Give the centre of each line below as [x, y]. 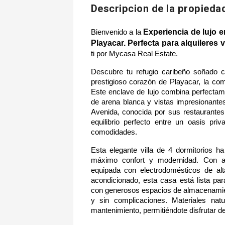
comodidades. [114, 132]
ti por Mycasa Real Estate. [134, 54]
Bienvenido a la [117, 32]
